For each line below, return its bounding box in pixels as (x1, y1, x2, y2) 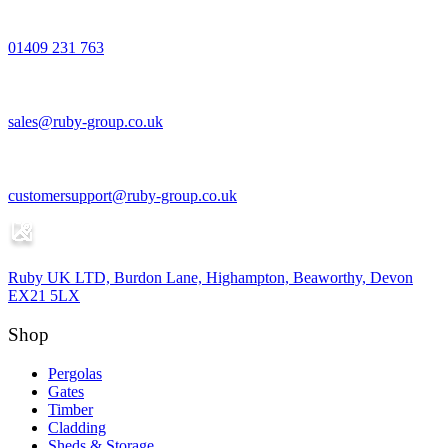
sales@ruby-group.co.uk (8, 113, 163, 131)
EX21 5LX (8, 287, 80, 305)
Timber (48, 400, 93, 418)
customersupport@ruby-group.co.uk (8, 187, 237, 205)
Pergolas (48, 364, 102, 382)
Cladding (48, 418, 106, 436)
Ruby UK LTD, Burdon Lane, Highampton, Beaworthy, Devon (8, 269, 413, 287)
